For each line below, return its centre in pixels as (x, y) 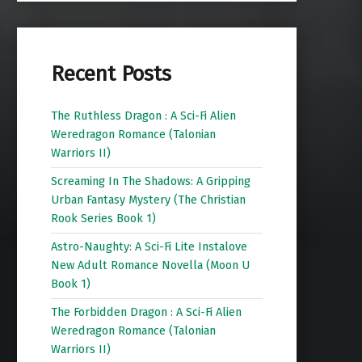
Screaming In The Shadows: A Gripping (150, 181)
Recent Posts (111, 74)
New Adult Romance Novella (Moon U (150, 265)
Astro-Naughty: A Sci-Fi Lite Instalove (149, 247)
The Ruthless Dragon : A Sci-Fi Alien (143, 116)
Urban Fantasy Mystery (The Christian (148, 200)
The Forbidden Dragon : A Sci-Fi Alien (146, 312)
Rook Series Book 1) (103, 219)
